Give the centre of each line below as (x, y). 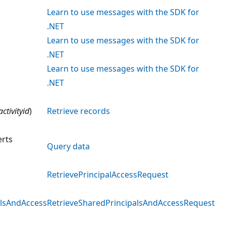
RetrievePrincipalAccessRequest (108, 174)
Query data (68, 146)
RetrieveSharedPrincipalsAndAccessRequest (131, 203)
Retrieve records (78, 111)
